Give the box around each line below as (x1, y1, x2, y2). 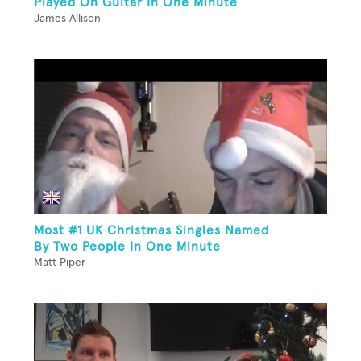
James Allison (34, 13, 101, 25)
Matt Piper (34, 256, 85, 268)
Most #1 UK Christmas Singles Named (34, 223, 269, 237)
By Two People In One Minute (34, 239, 221, 253)
